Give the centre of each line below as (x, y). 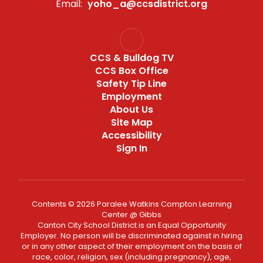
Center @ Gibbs (131, 215)
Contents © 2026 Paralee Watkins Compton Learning (131, 204)
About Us (131, 109)
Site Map (131, 122)
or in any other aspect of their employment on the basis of (131, 246)
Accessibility (131, 135)
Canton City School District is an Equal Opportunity (131, 225)
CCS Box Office (131, 71)
